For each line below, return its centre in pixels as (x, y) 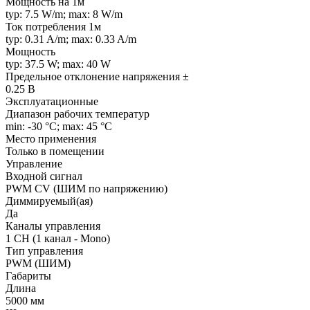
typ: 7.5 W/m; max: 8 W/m (64, 14)
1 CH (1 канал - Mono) (58, 238)
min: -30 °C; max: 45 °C (59, 126)
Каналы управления (53, 226)
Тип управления (44, 250)
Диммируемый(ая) (49, 201)
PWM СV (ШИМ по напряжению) (86, 188)
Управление (34, 163)
